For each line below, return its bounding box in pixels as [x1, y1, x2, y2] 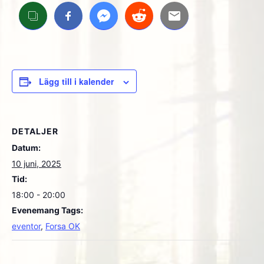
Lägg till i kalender [39, 75, 114, 87]
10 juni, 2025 [12, 159, 61, 169]
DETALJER [12, 126, 58, 136]
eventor [12, 221, 41, 231]
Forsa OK [45, 221, 80, 231]
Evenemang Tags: [12, 205, 83, 215]
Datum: [12, 143, 41, 153]
